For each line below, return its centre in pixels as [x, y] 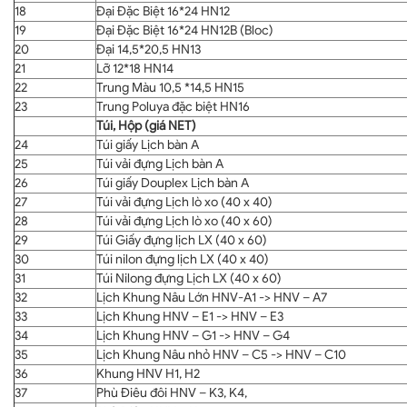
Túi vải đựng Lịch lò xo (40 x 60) [184, 221]
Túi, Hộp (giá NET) [146, 125]
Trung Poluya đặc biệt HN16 [173, 106]
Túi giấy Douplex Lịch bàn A [173, 183]
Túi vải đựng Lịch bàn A [160, 164]
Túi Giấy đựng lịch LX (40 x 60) [182, 240]
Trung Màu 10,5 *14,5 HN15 [170, 87]
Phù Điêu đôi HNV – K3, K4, [172, 392]
